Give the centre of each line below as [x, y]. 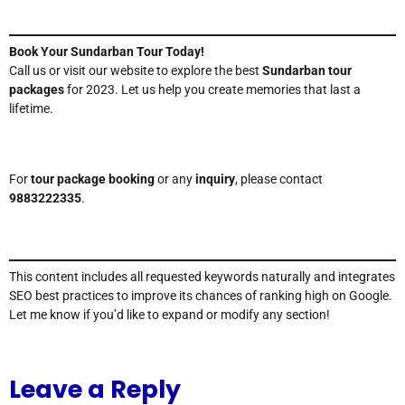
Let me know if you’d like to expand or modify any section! [170, 315]
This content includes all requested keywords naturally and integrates [202, 277]
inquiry [215, 179]
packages [37, 90]
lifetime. [31, 109]
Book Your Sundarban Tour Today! [107, 52]
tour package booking [93, 179]
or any [175, 179]
